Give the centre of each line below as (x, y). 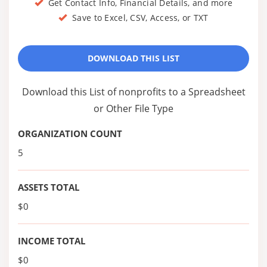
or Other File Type (133, 108)
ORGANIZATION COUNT (70, 133)
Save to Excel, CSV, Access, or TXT (138, 18)
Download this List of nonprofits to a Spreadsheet (133, 92)
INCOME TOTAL (52, 241)
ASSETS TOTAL (49, 187)
